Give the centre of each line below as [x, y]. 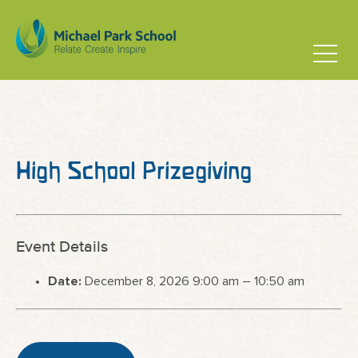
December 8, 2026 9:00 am [162, 281]
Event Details [62, 247]
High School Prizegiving [134, 171]
